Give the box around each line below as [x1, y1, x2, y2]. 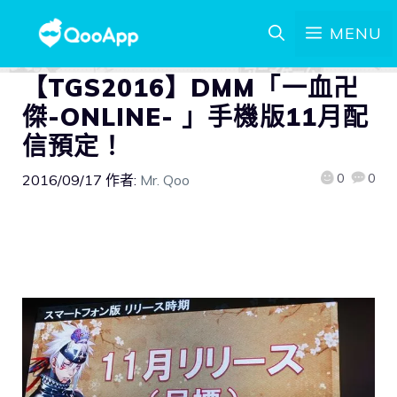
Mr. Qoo [140, 171, 190, 189]
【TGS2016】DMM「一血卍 [22, 72, 359, 103]
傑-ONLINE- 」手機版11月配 [22, 101, 369, 132]
